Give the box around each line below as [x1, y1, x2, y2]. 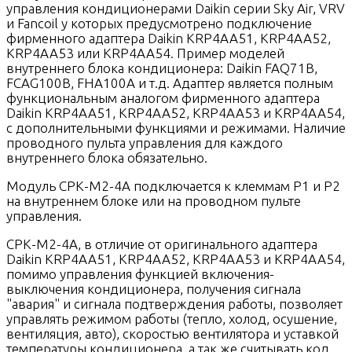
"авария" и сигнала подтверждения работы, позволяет [6, 296, 343, 312]
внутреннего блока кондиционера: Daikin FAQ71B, [6, 60, 317, 76]
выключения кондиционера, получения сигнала [6, 281, 301, 297]
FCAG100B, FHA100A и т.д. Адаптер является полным [6, 75, 333, 91]
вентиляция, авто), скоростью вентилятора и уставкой [6, 326, 339, 342]
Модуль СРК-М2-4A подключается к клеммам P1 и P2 [6, 178, 340, 194]
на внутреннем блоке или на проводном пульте [6, 193, 301, 209]
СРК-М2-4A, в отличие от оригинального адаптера [6, 236, 317, 252]
